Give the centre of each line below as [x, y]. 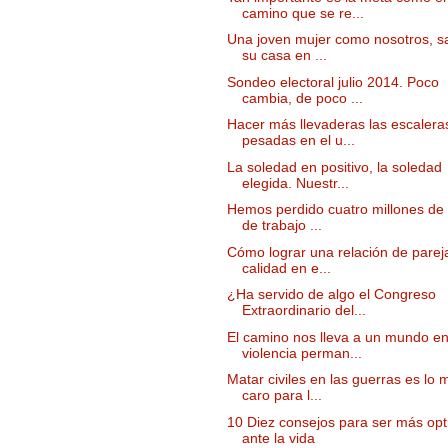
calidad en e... [286, 267]
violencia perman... [301, 352]
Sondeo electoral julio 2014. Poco [332, 81]
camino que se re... [302, 12]
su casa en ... [284, 55]
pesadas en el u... [298, 140]
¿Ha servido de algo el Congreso [331, 294]
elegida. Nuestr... [295, 182]
